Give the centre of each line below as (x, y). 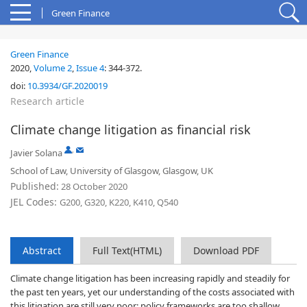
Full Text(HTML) (127, 250)
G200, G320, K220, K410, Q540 (119, 202)
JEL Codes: (35, 202)
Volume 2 (53, 68)
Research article (47, 101)
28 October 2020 (93, 186)
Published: (35, 186)
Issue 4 (90, 68)
